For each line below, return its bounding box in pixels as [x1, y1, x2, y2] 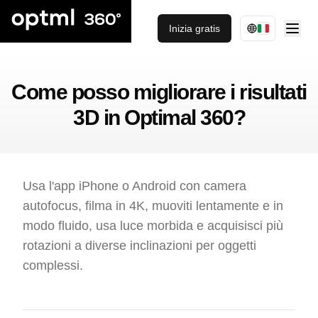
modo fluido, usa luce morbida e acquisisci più [23, 219, 283, 233]
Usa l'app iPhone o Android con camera [23, 179, 246, 193]
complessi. [23, 258, 83, 273]
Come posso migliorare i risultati [11, 80, 307, 104]
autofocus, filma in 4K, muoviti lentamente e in [23, 199, 283, 213]
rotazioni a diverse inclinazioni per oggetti [23, 238, 256, 253]
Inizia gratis [169, 23, 220, 34]
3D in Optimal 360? [73, 106, 245, 129]
